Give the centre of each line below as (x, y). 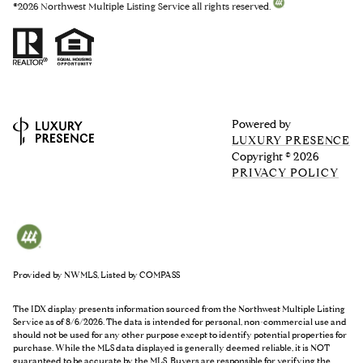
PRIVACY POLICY (285, 173)
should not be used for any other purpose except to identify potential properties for (180, 335)
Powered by (261, 124)
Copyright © (263, 156)
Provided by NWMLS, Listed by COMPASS (96, 275)
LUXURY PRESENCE (291, 140)
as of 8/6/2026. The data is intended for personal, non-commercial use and (195, 322)
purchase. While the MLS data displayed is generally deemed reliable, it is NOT (171, 348)
